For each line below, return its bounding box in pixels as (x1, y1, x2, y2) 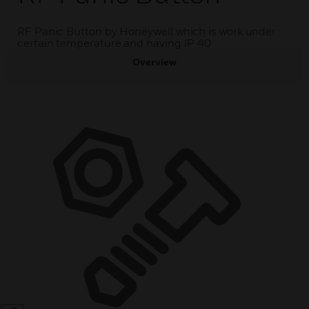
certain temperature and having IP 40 (17, 36, 212, 50)
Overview (132, 56, 177, 68)
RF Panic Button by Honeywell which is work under (17, 24, 277, 38)
